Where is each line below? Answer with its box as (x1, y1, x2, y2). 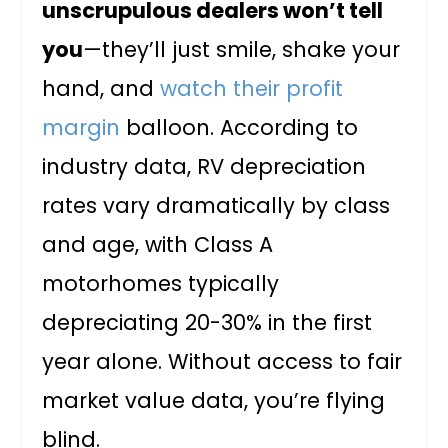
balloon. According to (120, 113, 359, 143)
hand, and (42, 74, 161, 104)
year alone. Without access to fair (42, 347, 403, 377)
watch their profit (160, 74, 344, 104)
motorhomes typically (42, 269, 280, 299)
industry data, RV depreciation (42, 152, 367, 182)
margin (42, 113, 121, 143)
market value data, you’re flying (42, 386, 386, 416)
